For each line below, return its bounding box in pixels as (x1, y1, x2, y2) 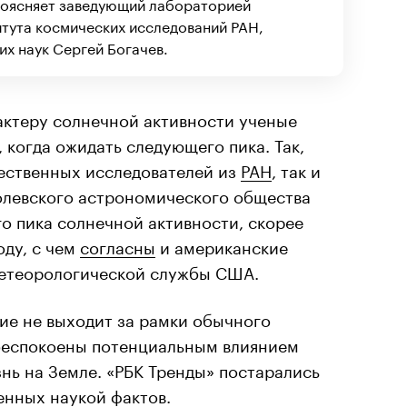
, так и (272, 155, 321, 182)
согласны (80, 232, 155, 258)
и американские (155, 232, 288, 258)
